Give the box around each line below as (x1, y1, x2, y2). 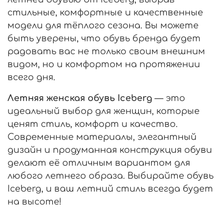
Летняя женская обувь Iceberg (7, 93, 152, 103)
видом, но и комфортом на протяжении (7, 59, 200, 69)
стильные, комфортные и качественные (7, 7, 203, 17)
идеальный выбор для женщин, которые (7, 106, 200, 116)
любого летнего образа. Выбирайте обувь (7, 170, 214, 181)
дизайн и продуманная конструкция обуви (7, 144, 212, 155)
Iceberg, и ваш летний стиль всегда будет (7, 183, 213, 194)
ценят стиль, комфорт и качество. (7, 118, 178, 129)
